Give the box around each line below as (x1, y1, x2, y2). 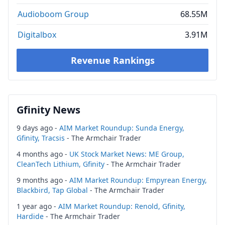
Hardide (17, 211, 44, 221)
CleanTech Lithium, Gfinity (17, 159, 104, 169)
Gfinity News (17, 103, 80, 117)
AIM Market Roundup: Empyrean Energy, (69, 175, 207, 185)
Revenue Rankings (70, 54, 155, 66)
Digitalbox (18, 29, 56, 40)
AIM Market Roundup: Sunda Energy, (59, 123, 184, 133)
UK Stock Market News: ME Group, (69, 149, 184, 159)
